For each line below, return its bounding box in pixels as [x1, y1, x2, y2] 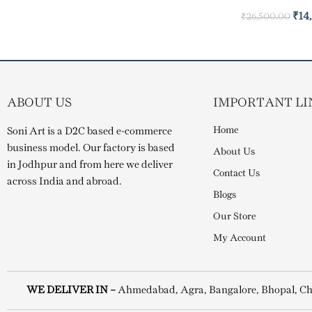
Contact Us [212, 169, 260, 178]
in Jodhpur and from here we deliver [7, 159, 173, 170]
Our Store [212, 212, 256, 221]
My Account [212, 233, 266, 243]
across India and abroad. [7, 176, 123, 187]
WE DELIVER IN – [26, 285, 118, 295]
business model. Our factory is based [7, 143, 175, 153]
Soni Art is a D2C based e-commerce [7, 126, 172, 136]
